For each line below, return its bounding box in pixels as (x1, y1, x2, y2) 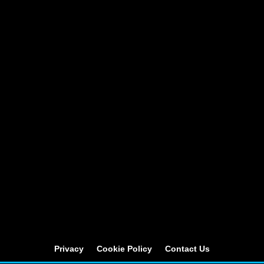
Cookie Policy (97, 244, 152, 254)
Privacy (54, 244, 84, 254)
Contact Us (165, 244, 210, 254)
